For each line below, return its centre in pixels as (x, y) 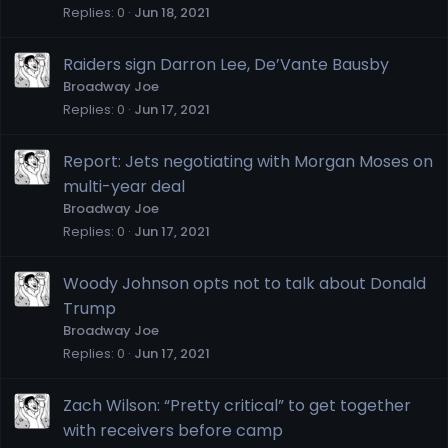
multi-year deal (124, 186)
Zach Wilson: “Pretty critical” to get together (237, 405)
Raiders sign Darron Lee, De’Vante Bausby (226, 64)
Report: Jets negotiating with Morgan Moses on (248, 161)
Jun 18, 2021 (172, 12)
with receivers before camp (173, 430)
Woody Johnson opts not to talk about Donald (244, 283)
